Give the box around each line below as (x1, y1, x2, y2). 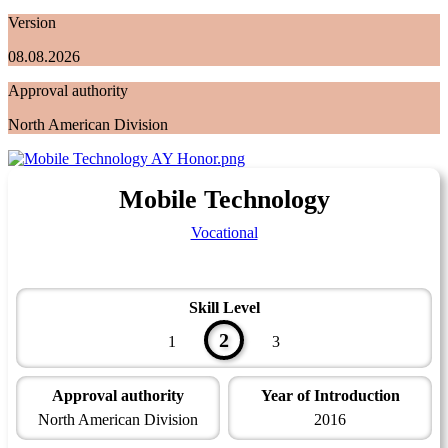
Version (8, 13, 56, 31)
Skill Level (188, 298, 260, 316)
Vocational (190, 223, 258, 241)
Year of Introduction (260, 386, 400, 404)
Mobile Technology (118, 184, 330, 214)
